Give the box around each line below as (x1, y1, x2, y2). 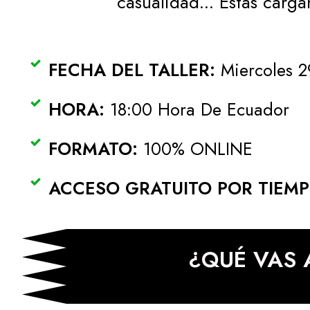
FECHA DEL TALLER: (48, 57, 215, 82)
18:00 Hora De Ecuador (110, 97, 289, 122)
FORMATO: (48, 136, 138, 161)
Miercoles (221, 57, 293, 82)
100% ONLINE (138, 136, 253, 161)
